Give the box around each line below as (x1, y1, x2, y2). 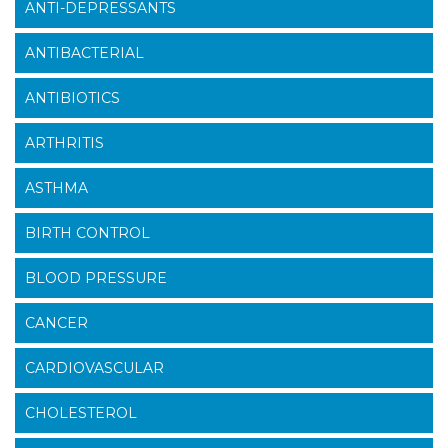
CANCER (25, 313, 88, 332)
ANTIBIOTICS (25, 88, 120, 107)
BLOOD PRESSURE (25, 268, 167, 287)
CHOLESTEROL (25, 403, 137, 422)
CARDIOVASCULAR (25, 358, 164, 377)
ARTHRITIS (25, 133, 104, 152)
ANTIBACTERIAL (25, 43, 144, 62)
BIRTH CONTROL (25, 223, 150, 242)
